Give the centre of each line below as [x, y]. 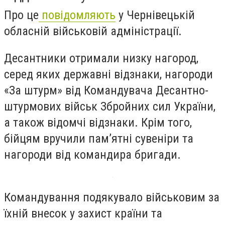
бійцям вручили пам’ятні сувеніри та [99, 138]
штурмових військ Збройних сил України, [110, 106]
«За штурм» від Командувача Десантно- [106, 90]
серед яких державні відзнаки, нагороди [108, 74]
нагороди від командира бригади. [92, 154]
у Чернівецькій [155, 15]
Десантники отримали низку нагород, [101, 58]
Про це [21, 15]
